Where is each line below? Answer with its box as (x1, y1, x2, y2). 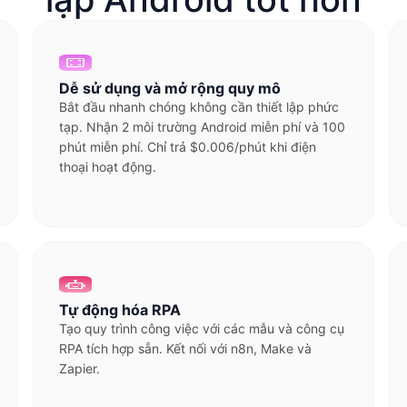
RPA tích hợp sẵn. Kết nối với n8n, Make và (59, 341, 312, 356)
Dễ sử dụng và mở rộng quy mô (59, 79, 281, 97)
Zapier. (59, 361, 100, 376)
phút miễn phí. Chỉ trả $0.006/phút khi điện (59, 139, 316, 154)
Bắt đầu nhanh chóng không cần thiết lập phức (59, 99, 339, 114)
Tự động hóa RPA (59, 301, 181, 319)
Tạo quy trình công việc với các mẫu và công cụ (59, 321, 344, 336)
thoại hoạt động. (59, 159, 156, 174)
